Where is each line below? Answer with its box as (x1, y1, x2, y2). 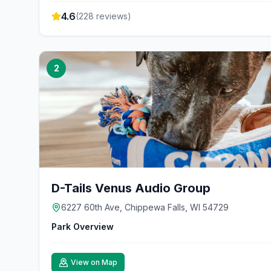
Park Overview (51, 221, 114, 232)
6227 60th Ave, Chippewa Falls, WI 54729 (61, 202, 229, 212)
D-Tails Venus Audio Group (51, 181, 211, 195)
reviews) (94, 11, 131, 21)
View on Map (71, 258, 117, 267)
